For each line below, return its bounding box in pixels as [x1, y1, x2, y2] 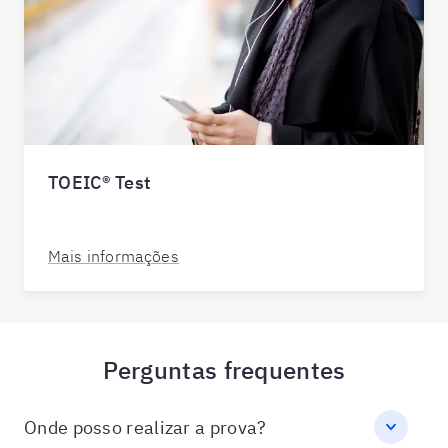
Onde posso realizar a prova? [24, 415, 267, 439]
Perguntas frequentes [102, 354, 346, 386]
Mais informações [48, 246, 179, 266]
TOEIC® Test [48, 171, 152, 194]
